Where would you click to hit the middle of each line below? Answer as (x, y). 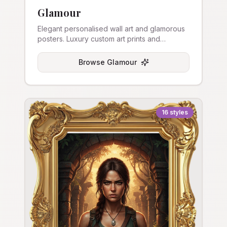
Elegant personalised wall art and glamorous (111, 29)
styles (179, 112)
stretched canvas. (67, 49)
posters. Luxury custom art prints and (99, 39)
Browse (92, 62)
